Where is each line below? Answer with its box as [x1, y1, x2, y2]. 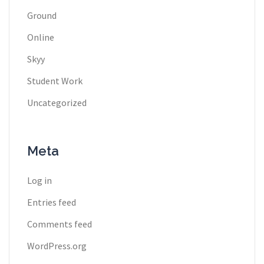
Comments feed [27, 218, 92, 230]
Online [27, 31, 54, 43]
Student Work [27, 75, 82, 87]
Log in [27, 174, 52, 186]
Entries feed [27, 196, 76, 208]
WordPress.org [27, 240, 87, 252]
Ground [27, 9, 57, 21]
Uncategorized [27, 97, 87, 108]
